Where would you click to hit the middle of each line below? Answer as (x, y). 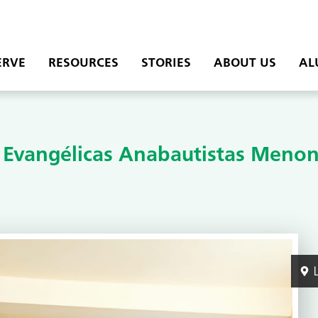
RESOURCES (83, 64)
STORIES (166, 64)
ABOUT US (245, 64)
